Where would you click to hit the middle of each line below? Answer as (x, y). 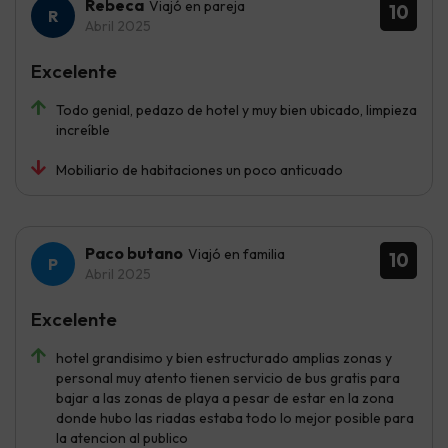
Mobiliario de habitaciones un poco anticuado (199, 170)
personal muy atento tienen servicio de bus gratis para (228, 378)
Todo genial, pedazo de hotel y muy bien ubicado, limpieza (236, 110)
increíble (83, 130)
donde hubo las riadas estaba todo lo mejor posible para (235, 418)
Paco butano (134, 253)
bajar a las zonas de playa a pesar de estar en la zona (225, 398)
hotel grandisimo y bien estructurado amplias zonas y (224, 358)
